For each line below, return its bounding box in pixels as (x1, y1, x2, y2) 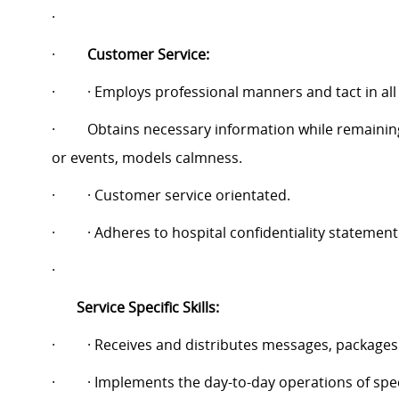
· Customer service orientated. (87, 185, 290, 206)
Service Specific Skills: (77, 297, 219, 318)
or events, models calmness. (52, 148, 242, 168)
